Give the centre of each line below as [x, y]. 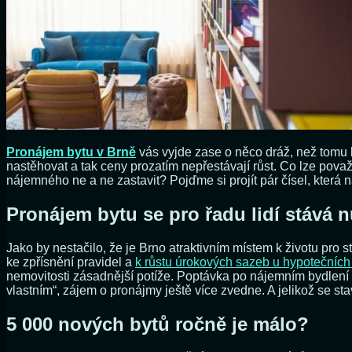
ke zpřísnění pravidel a [71, 262]
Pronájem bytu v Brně [71, 152]
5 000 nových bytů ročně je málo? [158, 324]
